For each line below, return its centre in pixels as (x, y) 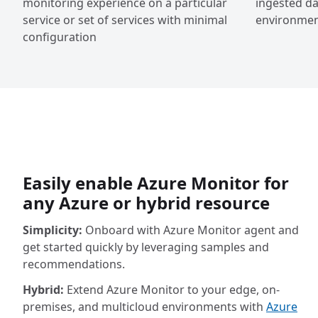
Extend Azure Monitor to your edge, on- (172, 290)
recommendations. (74, 264)
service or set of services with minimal (125, 20)
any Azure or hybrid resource (146, 203)
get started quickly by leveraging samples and (146, 247)
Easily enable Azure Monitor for (156, 183)
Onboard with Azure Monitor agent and (191, 230)
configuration (60, 37)
